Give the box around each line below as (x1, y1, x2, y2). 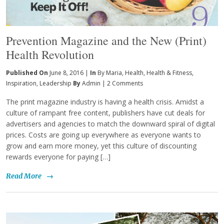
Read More (6, 171, 41, 180)
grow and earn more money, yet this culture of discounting (6, 140, 196, 150)
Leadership (39, 78, 71, 87)
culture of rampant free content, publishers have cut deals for (6, 107, 205, 117)
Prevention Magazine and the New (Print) (6, 32, 206, 48)
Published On (6, 68, 49, 77)
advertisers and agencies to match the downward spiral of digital (6, 118, 215, 128)
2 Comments (107, 78, 143, 87)
